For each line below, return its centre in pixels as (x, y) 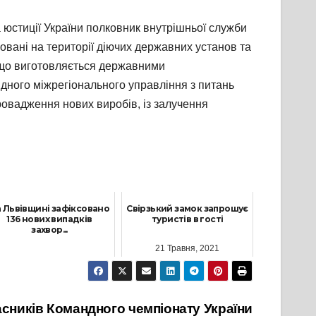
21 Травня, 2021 (188, 249)
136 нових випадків (49, 219)
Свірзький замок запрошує (187, 208)
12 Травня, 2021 (49, 259)
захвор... (49, 229)
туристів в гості (187, 219)
